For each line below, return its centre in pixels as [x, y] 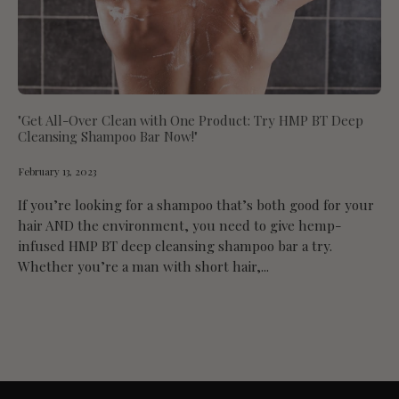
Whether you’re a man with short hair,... [143, 267]
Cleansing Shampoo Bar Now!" [108, 137]
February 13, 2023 [57, 172]
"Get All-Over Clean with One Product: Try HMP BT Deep [191, 121]
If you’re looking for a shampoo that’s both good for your [196, 205]
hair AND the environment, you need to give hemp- [180, 226]
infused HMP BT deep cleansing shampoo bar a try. [175, 246]
